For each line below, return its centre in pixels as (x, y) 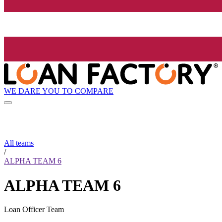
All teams (19, 143)
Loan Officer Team (34, 210)
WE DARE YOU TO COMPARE (59, 91)
